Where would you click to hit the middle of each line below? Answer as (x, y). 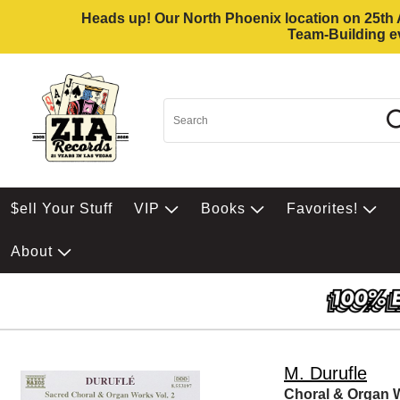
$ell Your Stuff (62, 208)
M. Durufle (325, 374)
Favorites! (325, 208)
